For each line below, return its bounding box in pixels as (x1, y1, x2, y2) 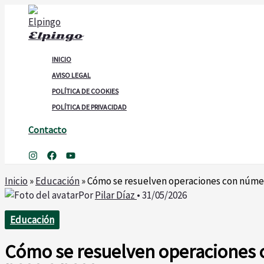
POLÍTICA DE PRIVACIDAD (52, 103, 127, 111)
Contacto (28, 124, 67, 136)
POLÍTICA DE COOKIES (52, 87, 118, 95)
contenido (4, 37, 48, 50)
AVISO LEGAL (52, 71, 91, 80)
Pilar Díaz (95, 189, 137, 202)
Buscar (37, 134, 67, 147)
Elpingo (28, 29, 82, 42)
